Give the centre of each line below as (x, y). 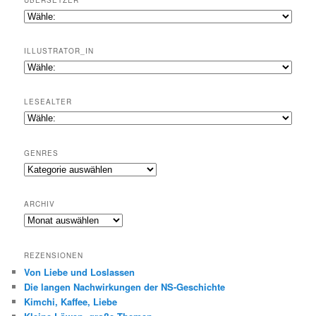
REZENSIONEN (54, 255)
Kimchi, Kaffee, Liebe (71, 301)
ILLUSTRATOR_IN (59, 51)
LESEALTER (48, 102)
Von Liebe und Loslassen (80, 272)
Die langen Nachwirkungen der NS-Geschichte (125, 286)
